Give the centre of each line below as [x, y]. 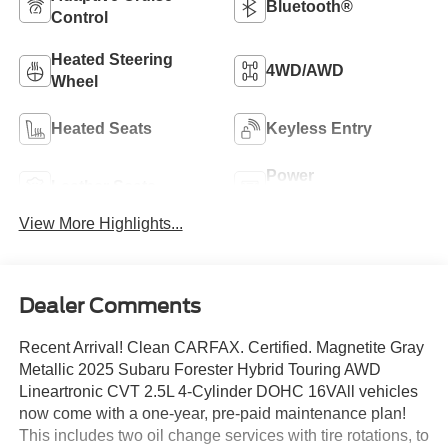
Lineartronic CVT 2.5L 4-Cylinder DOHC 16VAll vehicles [218, 391]
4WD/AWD [305, 71]
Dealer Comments [109, 305]
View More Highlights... [100, 223]
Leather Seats [103, 187]
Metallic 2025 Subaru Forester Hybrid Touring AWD [199, 369]
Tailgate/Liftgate [326, 198]
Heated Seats [101, 129]
